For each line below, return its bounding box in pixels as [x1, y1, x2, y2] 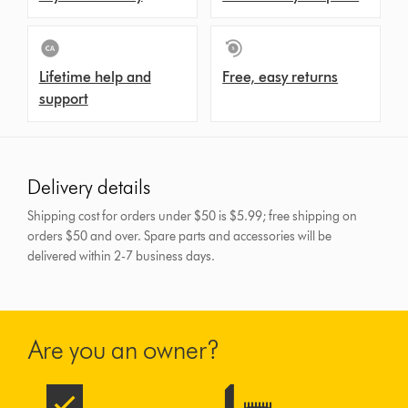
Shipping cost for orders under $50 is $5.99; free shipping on [27, 209, 358, 225]
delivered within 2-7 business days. [27, 249, 216, 265]
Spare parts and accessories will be [144, 229, 332, 245]
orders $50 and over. [27, 229, 145, 245]
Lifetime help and [38, 68, 151, 87]
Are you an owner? [28, 334, 220, 366]
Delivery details [27, 175, 151, 200]
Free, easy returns [222, 68, 339, 87]
